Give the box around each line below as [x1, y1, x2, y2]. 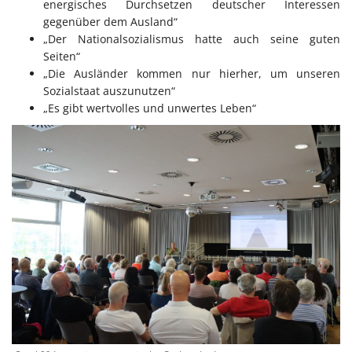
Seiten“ [43, 48, 80, 64]
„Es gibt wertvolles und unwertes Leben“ [43, 100, 256, 115]
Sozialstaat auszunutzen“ [43, 82, 175, 98]
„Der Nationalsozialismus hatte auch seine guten [43, 31, 340, 46]
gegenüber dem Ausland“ [43, 13, 178, 29]
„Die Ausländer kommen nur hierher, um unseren [43, 65, 340, 81]
